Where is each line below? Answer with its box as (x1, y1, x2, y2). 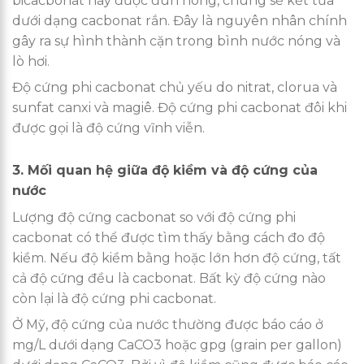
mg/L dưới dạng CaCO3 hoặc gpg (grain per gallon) (12, 337, 342, 353)
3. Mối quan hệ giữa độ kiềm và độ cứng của (12, 162, 318, 179)
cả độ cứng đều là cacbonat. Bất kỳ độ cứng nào (12, 271, 326, 287)
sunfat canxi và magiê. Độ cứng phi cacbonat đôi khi (12, 100, 347, 116)
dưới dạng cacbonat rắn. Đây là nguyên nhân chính (12, 13, 347, 29)
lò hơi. (12, 54, 50, 70)
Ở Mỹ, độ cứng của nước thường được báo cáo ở (12, 317, 323, 333)
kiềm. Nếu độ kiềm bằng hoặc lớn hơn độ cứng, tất (12, 250, 341, 266)
